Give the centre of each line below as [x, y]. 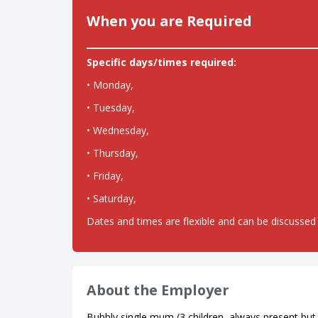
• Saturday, [111, 198]
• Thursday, [113, 153]
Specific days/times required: [161, 62]
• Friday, [105, 176]
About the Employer [158, 290]
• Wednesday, [118, 130]
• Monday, [110, 85]
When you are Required [169, 21]
